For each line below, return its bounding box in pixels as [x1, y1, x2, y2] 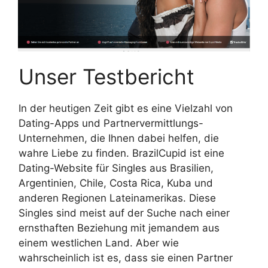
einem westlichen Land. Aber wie [19, 237, 179, 249]
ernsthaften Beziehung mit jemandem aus [19, 222, 220, 234]
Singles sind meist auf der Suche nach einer [19, 207, 230, 220]
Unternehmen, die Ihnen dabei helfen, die [19, 132, 219, 145]
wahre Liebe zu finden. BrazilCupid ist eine [19, 147, 224, 160]
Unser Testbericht [19, 64, 194, 90]
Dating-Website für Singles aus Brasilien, [19, 162, 214, 175]
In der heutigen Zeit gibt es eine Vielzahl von [19, 102, 233, 115]
